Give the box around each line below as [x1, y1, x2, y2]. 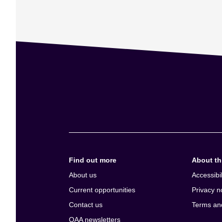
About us [68, 170, 97, 179]
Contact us [68, 200, 103, 209]
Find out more [68, 156, 116, 164]
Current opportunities [68, 185, 135, 194]
